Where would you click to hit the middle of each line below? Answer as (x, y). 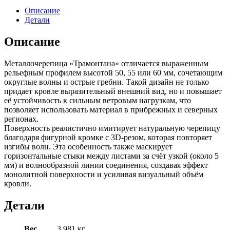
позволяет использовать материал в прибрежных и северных (111, 110)
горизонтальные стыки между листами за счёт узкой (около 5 (111, 156)
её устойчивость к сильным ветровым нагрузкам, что (98, 100)
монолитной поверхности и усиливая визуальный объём (104, 174)
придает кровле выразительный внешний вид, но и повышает (113, 91)
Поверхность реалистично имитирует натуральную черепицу (112, 128)
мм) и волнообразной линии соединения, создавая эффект (106, 165)
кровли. (18, 184)
